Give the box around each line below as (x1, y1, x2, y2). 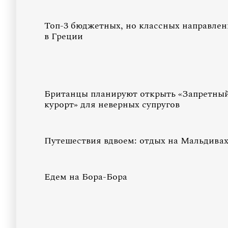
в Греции (44, 30, 83, 43)
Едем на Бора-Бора (44, 170, 127, 184)
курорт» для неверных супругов (44, 98, 180, 111)
